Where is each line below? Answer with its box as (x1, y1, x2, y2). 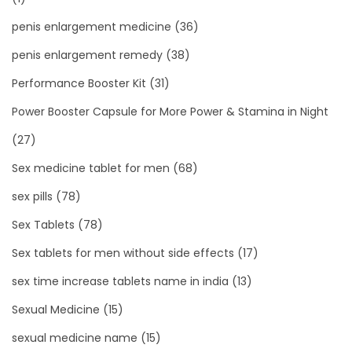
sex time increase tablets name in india (12, 273, 229, 289)
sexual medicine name (12, 329, 137, 346)
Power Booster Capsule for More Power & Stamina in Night (12, 103, 328, 119)
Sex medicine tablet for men (12, 159, 170, 176)
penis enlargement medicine (12, 18, 171, 35)
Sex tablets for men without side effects (12, 244, 234, 261)
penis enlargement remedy (12, 46, 163, 63)
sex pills (12, 188, 53, 204)
